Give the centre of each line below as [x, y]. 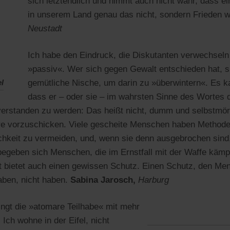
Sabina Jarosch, [104, 180]
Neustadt [45, 28]
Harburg [154, 180]
